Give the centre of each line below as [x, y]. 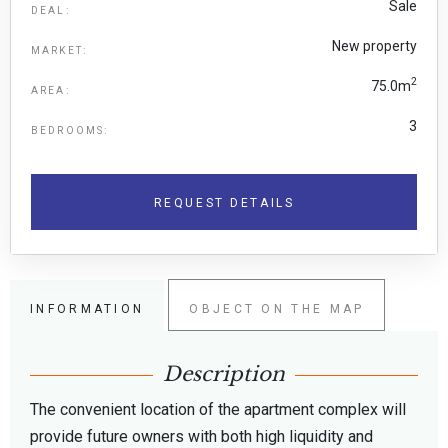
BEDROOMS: [70, 130]
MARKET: [59, 50]
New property [374, 45]
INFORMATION [87, 308]
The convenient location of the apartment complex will [218, 409]
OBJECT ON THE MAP [277, 308]
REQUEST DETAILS [224, 202]
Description [224, 373]
